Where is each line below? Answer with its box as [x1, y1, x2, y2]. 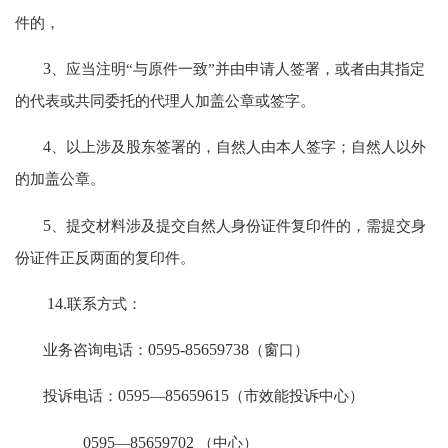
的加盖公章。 [15, 170, 106, 188]
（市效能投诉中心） [229, 387, 365, 405]
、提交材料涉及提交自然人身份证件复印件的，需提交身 [51, 216, 427, 234]
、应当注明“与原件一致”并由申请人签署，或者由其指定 [51, 60, 426, 78]
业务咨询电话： [43, 341, 149, 359]
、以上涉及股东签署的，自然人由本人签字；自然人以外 [51, 138, 427, 156]
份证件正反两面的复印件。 [15, 248, 196, 266]
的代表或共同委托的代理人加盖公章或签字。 [15, 92, 316, 110]
